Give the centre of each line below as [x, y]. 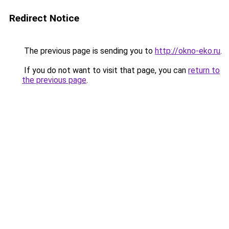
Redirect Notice [44, 18]
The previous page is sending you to [88, 51]
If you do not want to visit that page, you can [105, 70]
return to [204, 70]
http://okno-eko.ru [188, 51]
